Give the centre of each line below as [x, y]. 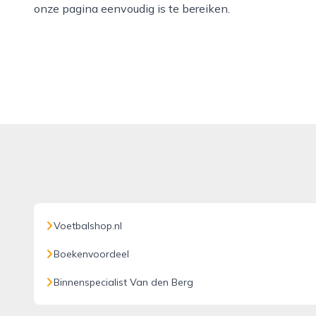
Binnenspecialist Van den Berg [123, 282]
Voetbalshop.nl [88, 226]
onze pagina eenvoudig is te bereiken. [132, 8]
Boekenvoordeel [91, 254]
